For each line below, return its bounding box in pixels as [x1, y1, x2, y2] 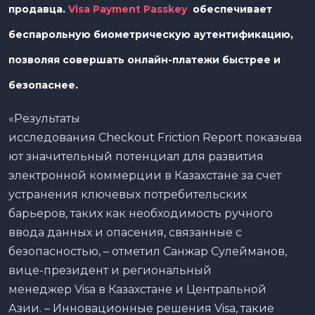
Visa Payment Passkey [68, 2, 190, 15]
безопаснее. [8, 78, 78, 91]
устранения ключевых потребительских [8, 187, 247, 201]
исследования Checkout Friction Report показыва [8, 130, 302, 144]
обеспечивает [190, 2, 272, 15]
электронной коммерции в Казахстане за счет [8, 168, 281, 182]
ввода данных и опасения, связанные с [8, 225, 242, 239]
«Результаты [8, 111, 80, 125]
